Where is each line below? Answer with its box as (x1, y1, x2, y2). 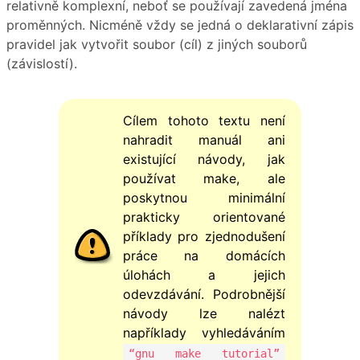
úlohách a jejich (122, 267, 286, 284)
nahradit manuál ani (122, 132, 286, 149)
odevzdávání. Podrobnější (122, 286, 286, 303)
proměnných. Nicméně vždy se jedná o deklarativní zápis (6, 17, 354, 34)
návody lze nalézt (122, 305, 286, 322)
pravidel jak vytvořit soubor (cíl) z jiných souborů (6, 36, 307, 53)
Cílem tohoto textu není (122, 112, 286, 129)
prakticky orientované (122, 209, 286, 226)
